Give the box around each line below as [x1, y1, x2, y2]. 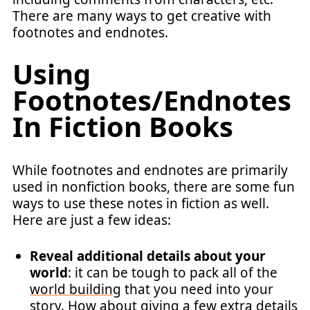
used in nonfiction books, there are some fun [12, 177, 295, 196]
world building [30, 280, 121, 298]
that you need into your [121, 280, 273, 298]
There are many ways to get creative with [12, 7, 271, 25]
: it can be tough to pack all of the [68, 264, 277, 282]
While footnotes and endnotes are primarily [12, 161, 288, 179]
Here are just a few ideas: [12, 210, 171, 229]
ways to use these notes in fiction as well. [12, 194, 269, 212]
